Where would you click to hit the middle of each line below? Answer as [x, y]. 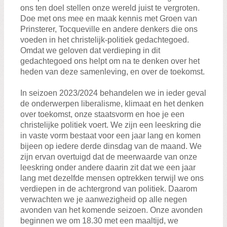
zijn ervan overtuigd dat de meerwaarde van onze [109, 157]
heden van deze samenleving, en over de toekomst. [112, 71]
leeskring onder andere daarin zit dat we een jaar [108, 167]
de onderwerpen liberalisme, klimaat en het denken [112, 103]
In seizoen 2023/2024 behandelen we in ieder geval [113, 93]
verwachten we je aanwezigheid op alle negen [104, 199]
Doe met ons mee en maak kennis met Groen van [109, 18]
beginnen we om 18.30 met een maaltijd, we [99, 220]
